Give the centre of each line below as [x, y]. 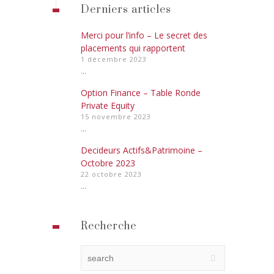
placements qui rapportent [133, 48]
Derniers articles [126, 10]
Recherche [109, 226]
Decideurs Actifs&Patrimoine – [142, 150]
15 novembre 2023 [116, 117]
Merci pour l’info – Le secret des [144, 35]
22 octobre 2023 [111, 174]
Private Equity [108, 106]
